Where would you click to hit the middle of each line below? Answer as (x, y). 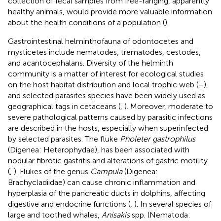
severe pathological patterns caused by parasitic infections (110, 117)
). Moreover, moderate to (169, 106)
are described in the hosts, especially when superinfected (108, 128)
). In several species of (173, 204)
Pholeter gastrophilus (158, 139)
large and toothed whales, (55, 215)
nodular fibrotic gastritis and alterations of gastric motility (108, 160)
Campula (106, 171)
